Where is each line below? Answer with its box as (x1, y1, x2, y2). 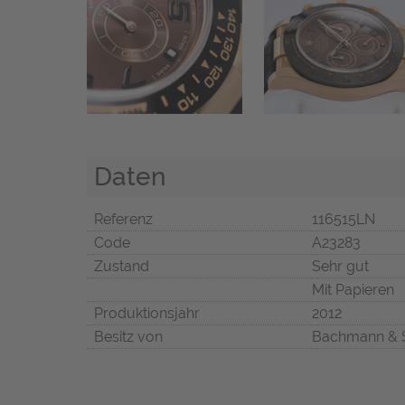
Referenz (94, 211, 153, 229)
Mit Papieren (312, 281, 394, 299)
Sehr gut (312, 258, 369, 276)
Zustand (94, 258, 149, 276)
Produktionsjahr (94, 305, 200, 323)
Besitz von (94, 328, 163, 346)
